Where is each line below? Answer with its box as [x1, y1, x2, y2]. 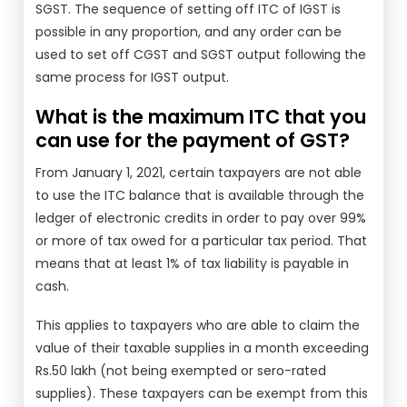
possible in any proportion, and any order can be [35, 23, 342, 41]
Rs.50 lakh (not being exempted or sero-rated [35, 362, 327, 380]
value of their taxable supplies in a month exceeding [35, 339, 370, 357]
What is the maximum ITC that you [35, 104, 367, 130]
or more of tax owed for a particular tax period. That [35, 232, 368, 250]
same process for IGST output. [35, 68, 230, 86]
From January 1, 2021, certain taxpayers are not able [35, 164, 362, 182]
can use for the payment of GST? [35, 127, 351, 154]
